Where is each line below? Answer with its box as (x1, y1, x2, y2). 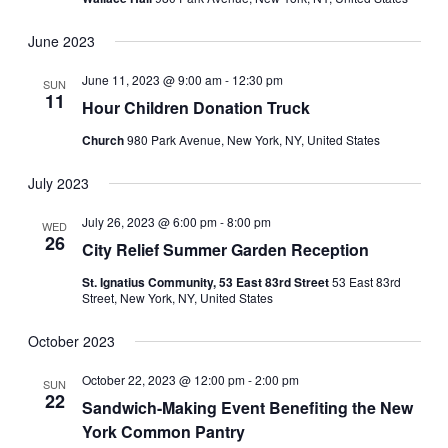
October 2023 (27, 331, 115, 351)
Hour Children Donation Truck (81, 96, 310, 119)
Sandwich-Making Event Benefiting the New (81, 396, 413, 419)
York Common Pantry (81, 420, 245, 443)
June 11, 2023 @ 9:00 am (81, 71, 222, 88)
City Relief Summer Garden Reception (81, 238, 369, 261)
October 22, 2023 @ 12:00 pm (81, 371, 245, 388)
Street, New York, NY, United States (81, 289, 273, 306)
